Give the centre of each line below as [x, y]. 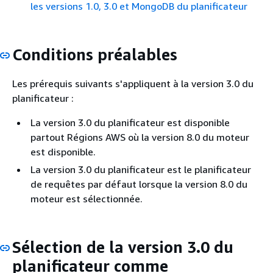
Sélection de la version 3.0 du [123, 247]
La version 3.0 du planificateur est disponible [130, 122]
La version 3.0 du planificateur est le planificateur [141, 169]
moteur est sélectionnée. [87, 198]
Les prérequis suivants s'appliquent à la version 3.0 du [133, 83]
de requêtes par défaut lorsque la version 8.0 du [139, 184]
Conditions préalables [95, 55]
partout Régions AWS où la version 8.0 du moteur [140, 137]
